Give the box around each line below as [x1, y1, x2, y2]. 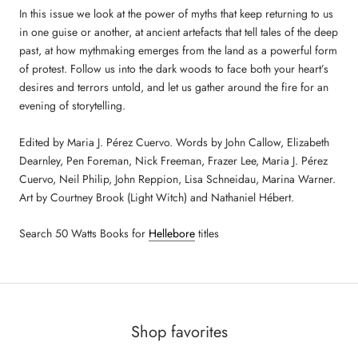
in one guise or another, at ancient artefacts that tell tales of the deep [19, 24, 338, 41]
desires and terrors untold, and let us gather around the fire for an [19, 79, 328, 96]
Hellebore [149, 225, 195, 242]
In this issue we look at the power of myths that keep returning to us [19, 6, 333, 22]
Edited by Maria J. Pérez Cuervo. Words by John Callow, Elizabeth [19, 133, 329, 150]
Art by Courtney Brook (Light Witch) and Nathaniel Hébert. [19, 189, 294, 205]
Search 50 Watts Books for [19, 225, 149, 242]
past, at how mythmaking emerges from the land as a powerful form [19, 42, 337, 59]
